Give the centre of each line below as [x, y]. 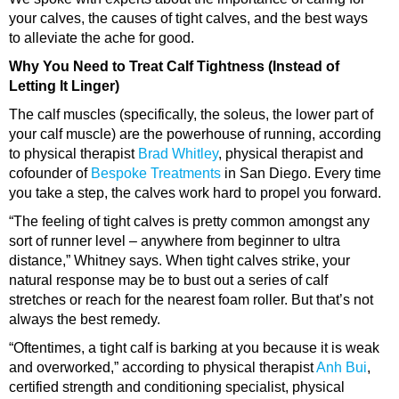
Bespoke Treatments [156, 174]
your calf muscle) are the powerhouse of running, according [195, 134]
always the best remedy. [85, 320]
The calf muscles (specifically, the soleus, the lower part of [191, 115]
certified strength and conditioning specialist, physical [177, 387]
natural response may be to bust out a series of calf [168, 281]
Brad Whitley [178, 154]
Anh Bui [342, 368]
